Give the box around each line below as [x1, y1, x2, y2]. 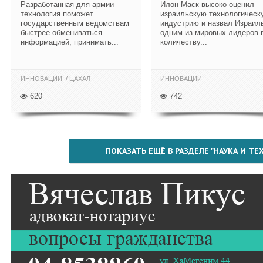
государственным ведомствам [21, 18, 129, 28]
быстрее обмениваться [21, 28, 102, 37]
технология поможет [21, 9, 93, 18]
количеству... [160, 37, 207, 46]
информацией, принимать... [21, 37, 119, 46]
